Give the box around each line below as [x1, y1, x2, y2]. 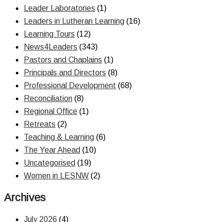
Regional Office [24, 107, 77, 115]
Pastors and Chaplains [24, 55, 102, 64]
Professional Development [24, 81, 116, 90]
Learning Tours [24, 29, 75, 38]
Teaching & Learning [24, 132, 94, 141]
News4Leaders [24, 42, 77, 51]
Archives [4, 191, 46, 204]
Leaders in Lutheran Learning [24, 16, 124, 25]
